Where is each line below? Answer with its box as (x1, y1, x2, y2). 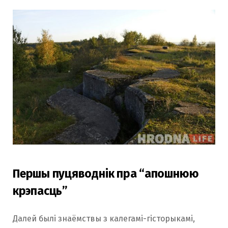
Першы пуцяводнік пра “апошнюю (13, 166, 199, 181)
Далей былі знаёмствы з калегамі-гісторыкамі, (13, 213, 195, 223)
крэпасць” (13, 183, 68, 198)
